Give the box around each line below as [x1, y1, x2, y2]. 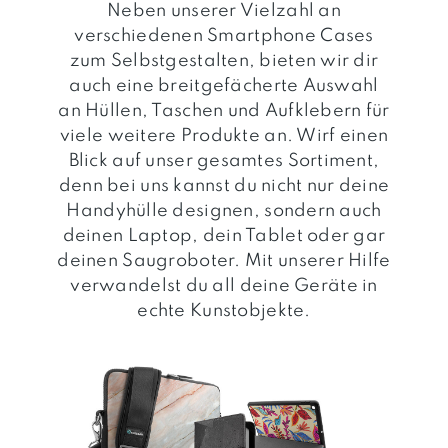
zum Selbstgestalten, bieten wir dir [69, 51, 379, 70]
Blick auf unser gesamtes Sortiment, [68, 151, 380, 170]
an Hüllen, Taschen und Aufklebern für [58, 101, 390, 120]
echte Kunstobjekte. [137, 301, 311, 320]
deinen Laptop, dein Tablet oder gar [62, 226, 386, 245]
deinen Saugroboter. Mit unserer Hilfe [57, 251, 391, 270]
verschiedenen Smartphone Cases [74, 26, 374, 45]
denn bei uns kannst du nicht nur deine [58, 176, 390, 195]
